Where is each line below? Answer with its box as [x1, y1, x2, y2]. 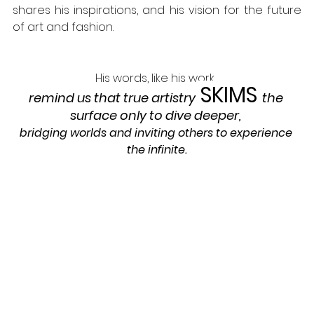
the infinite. [127, 141, 187, 158]
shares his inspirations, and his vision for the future [13, 1, 301, 18]
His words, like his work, [95, 69, 216, 86]
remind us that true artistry [28, 88, 196, 107]
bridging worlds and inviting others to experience [19, 124, 295, 141]
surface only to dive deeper [70, 106, 239, 124]
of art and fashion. [13, 18, 116, 35]
